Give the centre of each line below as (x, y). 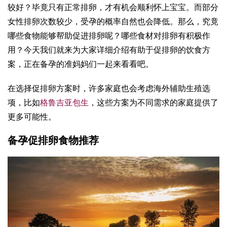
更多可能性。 (32, 117)
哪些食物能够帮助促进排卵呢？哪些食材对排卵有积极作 (109, 36)
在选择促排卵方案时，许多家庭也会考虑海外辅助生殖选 (109, 89)
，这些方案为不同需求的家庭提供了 (154, 103)
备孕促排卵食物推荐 (53, 141)
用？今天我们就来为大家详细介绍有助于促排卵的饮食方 (109, 50)
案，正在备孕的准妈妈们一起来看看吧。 (81, 64)
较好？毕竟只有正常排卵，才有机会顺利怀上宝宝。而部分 (113, 8)
